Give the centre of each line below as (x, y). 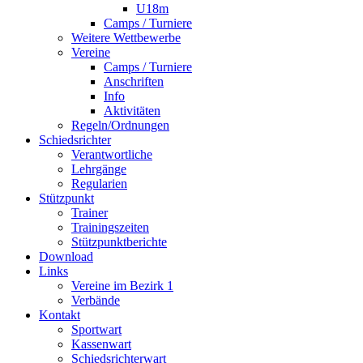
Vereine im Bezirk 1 (122, 286)
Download (66, 257)
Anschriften (134, 82)
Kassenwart (101, 344)
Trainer (90, 213)
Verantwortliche (112, 155)
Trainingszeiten (110, 228)
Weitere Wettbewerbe (126, 38)
